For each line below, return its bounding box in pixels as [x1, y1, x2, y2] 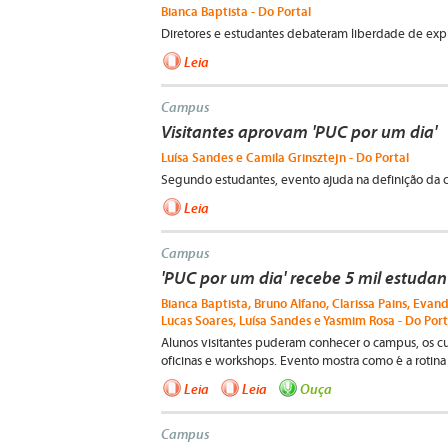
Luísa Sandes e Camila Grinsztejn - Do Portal [161, 150, 409, 165]
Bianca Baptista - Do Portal [161, 4, 311, 19]
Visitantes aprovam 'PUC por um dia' [161, 121, 437, 143]
